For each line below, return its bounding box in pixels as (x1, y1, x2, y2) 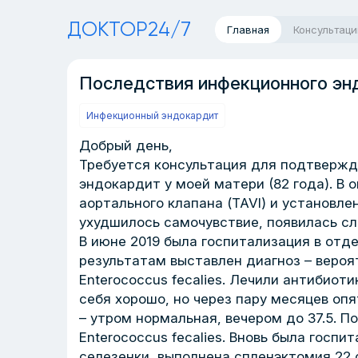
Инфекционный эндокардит (86, 109, 218, 121)
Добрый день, (79, 137, 173, 153)
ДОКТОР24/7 (67, 18, 191, 41)
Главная (227, 23, 269, 36)
